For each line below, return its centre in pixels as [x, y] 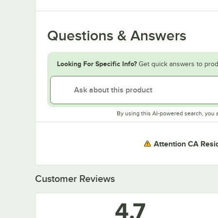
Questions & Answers [117, 36]
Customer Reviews [75, 179]
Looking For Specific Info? [97, 64]
